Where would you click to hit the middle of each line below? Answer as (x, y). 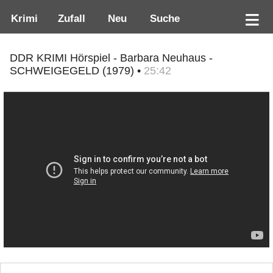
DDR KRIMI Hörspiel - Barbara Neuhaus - (111, 58)
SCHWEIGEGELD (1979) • (77, 71)
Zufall (70, 19)
